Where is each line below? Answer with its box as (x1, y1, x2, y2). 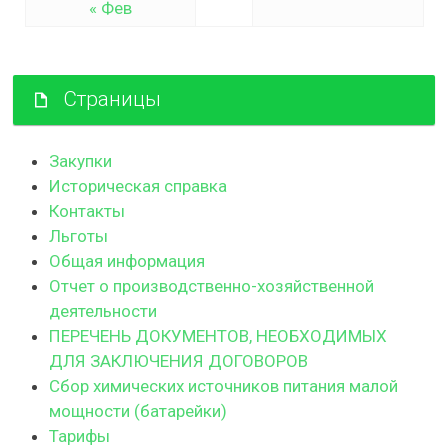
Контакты (49, 200, 125, 221)
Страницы (63, 86, 161, 111)
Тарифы (49, 425, 110, 446)
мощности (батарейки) (49, 400, 227, 421)
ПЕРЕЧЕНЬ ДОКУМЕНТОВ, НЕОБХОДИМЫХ (49, 325, 387, 346)
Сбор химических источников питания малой (49, 375, 398, 396)
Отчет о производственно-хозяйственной (49, 275, 374, 296)
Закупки (49, 150, 112, 171)
